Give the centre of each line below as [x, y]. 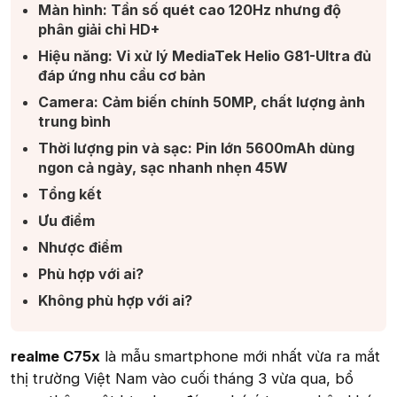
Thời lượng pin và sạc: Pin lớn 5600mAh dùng [196, 148]
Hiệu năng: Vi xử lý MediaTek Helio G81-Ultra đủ [205, 56]
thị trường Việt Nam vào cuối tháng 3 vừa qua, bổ [182, 378]
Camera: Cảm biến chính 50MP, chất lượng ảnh [202, 102]
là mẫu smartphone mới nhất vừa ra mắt [240, 356]
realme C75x [55, 356]
